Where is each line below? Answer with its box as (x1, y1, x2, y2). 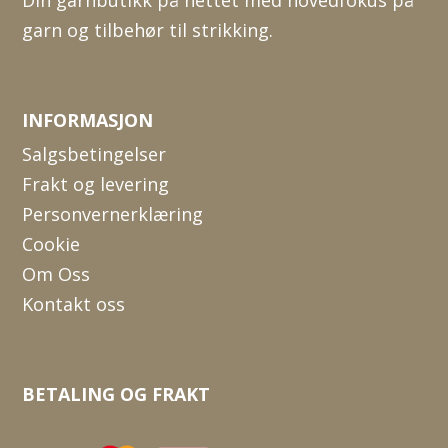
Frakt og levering (22, 171, 170, 196)
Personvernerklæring (22, 201, 204, 226)
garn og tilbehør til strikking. (22, 17, 274, 42)
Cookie (22, 231, 81, 256)
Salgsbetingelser (22, 141, 167, 166)
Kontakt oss (22, 291, 126, 316)
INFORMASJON (22, 107, 154, 132)
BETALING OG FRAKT (22, 381, 211, 406)
